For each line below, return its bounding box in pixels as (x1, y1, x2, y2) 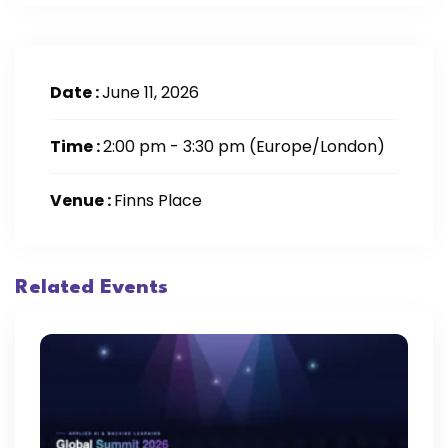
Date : (50, 81, 102, 104)
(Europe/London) (249, 135, 385, 158)
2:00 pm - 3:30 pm (103, 135, 249, 158)
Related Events (15, 278, 168, 298)
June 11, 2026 (102, 81, 199, 104)
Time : (50, 135, 103, 158)
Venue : (50, 189, 114, 212)
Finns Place (114, 189, 202, 212)
